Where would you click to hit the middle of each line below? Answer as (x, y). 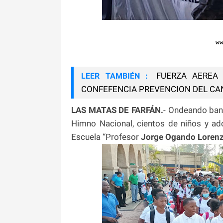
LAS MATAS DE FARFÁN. (117, 110)
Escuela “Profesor (106, 137)
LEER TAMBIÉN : (115, 76)
